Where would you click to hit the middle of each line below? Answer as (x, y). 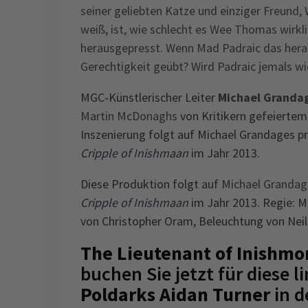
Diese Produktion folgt (141, 184)
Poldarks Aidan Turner (175, 294)
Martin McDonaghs (129, 116)
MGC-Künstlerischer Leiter (149, 97)
